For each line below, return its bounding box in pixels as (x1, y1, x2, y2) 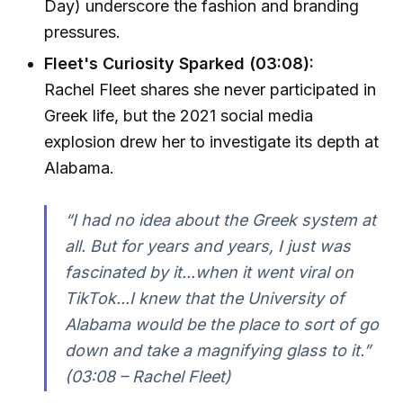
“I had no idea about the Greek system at (64, 210, 376, 229)
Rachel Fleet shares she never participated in (44, 80, 377, 100)
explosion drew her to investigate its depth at (44, 132, 380, 152)
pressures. (44, 22, 121, 41)
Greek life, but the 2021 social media (44, 106, 314, 126)
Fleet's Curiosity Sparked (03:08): (44, 54, 315, 74)
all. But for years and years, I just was (64, 236, 351, 255)
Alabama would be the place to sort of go (64, 314, 379, 334)
